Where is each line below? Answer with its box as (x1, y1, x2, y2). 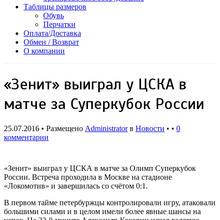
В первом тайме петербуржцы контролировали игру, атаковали (4, 198, 216, 207)
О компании (24, 47, 65, 55)
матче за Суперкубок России (4, 94, 204, 114)
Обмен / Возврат (24, 38, 79, 46)
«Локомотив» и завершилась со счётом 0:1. (4, 181, 148, 190)
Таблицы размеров (24, 2, 86, 11)
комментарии (4, 133, 49, 141)
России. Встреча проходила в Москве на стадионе (4, 172, 172, 181)
